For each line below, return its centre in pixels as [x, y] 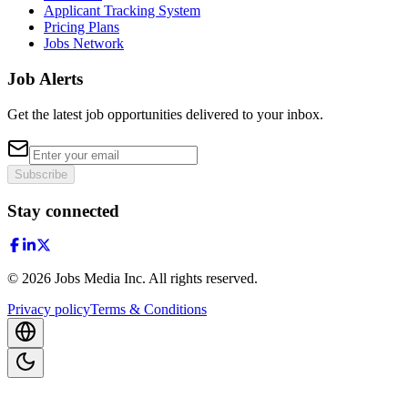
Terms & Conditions [148, 310]
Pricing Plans [82, 27]
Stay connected [63, 210]
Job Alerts [45, 79]
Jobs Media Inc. [100, 279]
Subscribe [41, 174]
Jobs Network [84, 44]
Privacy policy [49, 310]
